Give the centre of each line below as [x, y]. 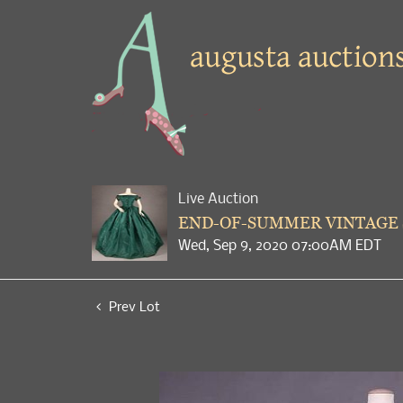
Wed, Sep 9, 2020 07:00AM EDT [280, 245]
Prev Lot [133, 306]
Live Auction [218, 198]
